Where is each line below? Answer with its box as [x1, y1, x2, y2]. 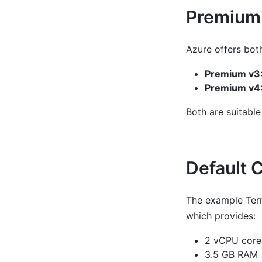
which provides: [185, 209, 256, 222]
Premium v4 [204, 81, 260, 94]
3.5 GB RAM [204, 248, 258, 260]
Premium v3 [204, 67, 260, 80]
